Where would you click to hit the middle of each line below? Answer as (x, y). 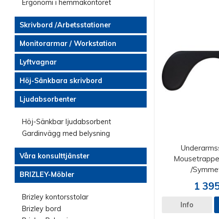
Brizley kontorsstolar (55, 197)
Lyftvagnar (38, 62)
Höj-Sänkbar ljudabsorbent (66, 122)
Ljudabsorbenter (48, 99)
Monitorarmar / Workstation (68, 44)
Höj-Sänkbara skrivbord (61, 81)
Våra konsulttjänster (55, 156)
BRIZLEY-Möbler (47, 175)
